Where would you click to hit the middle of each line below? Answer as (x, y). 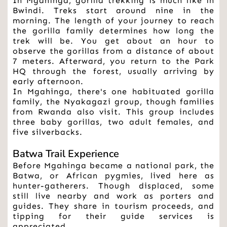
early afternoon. (48, 82)
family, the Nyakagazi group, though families (113, 102)
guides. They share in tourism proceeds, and (113, 206)
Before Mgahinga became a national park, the (113, 166)
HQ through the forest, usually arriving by (113, 71)
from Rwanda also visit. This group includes (113, 112)
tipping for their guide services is (113, 216)
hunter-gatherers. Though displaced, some (113, 186)
